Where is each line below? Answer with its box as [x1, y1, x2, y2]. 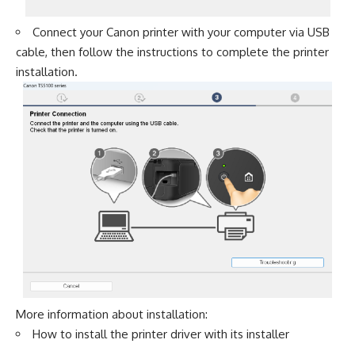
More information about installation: [16, 306, 208, 322]
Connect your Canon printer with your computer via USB [32, 25, 330, 40]
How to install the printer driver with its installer [32, 326, 289, 342]
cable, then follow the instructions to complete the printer [16, 44, 329, 60]
